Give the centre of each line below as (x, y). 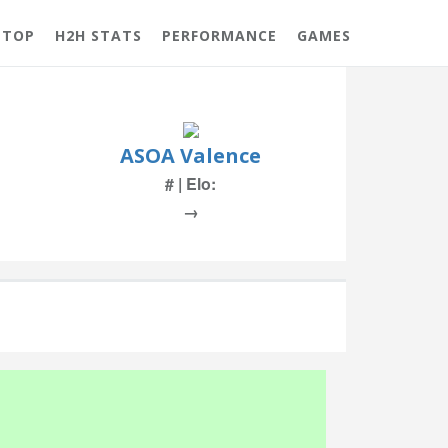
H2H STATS (98, 35)
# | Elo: (190, 183)
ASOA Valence (190, 155)
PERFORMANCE (219, 35)
